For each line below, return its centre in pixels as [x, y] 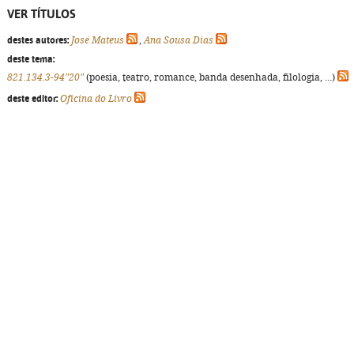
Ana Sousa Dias [179, 40]
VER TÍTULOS [41, 14]
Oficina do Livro [96, 99]
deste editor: [32, 99]
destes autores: [38, 40]
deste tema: [31, 59]
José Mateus [98, 40]
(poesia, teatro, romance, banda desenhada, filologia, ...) [211, 77]
